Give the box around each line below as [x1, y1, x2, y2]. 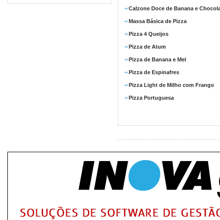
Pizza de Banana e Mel [129, 56, 186, 62]
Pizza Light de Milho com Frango [129, 82, 214, 88]
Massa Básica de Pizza [129, 18, 187, 24]
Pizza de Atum [129, 44, 166, 50]
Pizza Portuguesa [129, 95, 174, 101]
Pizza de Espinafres [129, 69, 179, 75]
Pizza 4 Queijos [129, 31, 168, 37]
